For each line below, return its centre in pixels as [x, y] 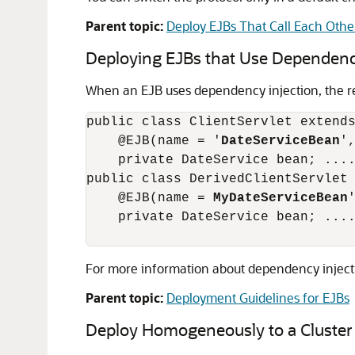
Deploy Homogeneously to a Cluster [219, 329]
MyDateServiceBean [281, 198]
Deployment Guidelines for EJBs [258, 298]
